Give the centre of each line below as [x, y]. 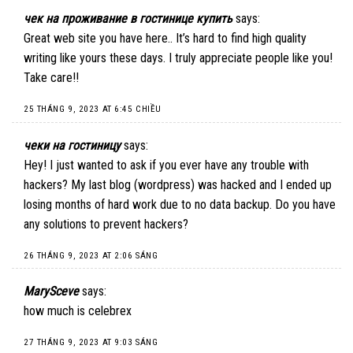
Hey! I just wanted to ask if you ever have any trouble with [166, 165]
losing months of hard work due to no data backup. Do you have [180, 204]
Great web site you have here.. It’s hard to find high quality [165, 39]
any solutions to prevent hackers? [106, 224]
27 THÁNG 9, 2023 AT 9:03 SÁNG [91, 343]
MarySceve [51, 292]
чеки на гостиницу [72, 145]
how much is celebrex [78, 311]
